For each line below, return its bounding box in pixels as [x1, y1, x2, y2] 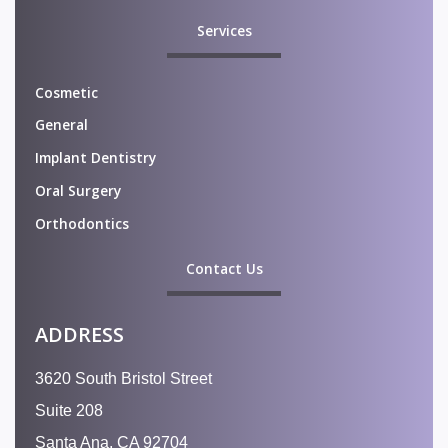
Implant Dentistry [35, 148, 156, 168]
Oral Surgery [35, 181, 121, 201]
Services [196, 20, 252, 40]
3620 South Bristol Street [35, 369, 212, 387]
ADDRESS [35, 320, 124, 348]
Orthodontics [35, 213, 129, 233]
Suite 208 [35, 401, 103, 419]
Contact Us [185, 258, 263, 278]
